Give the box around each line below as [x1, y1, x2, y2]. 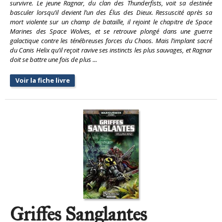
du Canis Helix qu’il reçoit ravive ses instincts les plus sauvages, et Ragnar [10, 45, 212, 55]
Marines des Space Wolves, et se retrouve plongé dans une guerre [10, 26, 212, 36]
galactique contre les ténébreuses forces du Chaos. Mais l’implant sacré [10, 36, 212, 45]
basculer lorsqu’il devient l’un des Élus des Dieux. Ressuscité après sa [10, 7, 212, 17]
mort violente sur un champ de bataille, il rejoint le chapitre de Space [10, 17, 212, 26]
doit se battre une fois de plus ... [10, 55, 97, 64]
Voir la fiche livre [15, 75, 70, 85]
